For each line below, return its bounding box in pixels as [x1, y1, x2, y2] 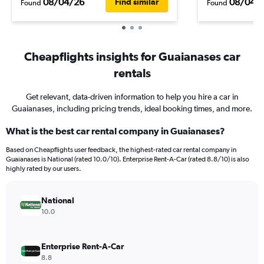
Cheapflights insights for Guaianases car [24, 49, 240, 63]
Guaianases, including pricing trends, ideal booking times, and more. [12, 104, 252, 113]
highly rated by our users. [6, 164, 81, 173]
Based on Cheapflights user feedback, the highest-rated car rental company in [6, 146, 236, 154]
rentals [113, 66, 151, 80]
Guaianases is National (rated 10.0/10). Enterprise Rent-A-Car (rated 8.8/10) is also [6, 155, 249, 163]
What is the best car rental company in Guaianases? [6, 126, 225, 136]
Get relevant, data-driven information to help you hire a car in [25, 92, 239, 101]
